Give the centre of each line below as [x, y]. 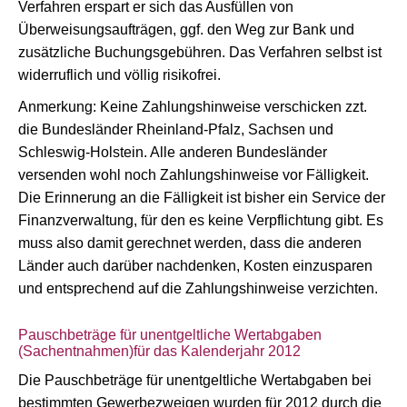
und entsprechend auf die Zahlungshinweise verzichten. [198, 288]
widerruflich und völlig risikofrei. [119, 75]
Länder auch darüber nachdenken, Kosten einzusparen [195, 266]
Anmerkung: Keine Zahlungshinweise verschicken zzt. [193, 107]
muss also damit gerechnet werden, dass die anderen [190, 243]
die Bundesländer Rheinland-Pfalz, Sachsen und [176, 129]
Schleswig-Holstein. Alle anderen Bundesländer [173, 152]
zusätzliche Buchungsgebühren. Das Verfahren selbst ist [200, 52]
